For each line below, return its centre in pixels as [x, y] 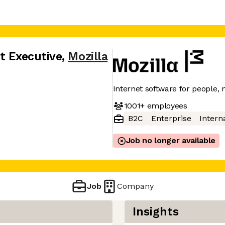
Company [136, 186]
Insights [156, 212]
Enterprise [171, 118]
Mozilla [88, 57]
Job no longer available [171, 140]
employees [166, 105]
